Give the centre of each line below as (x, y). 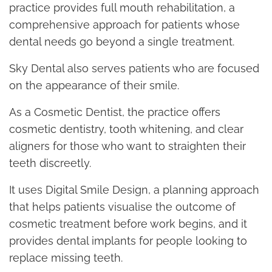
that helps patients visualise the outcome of (122, 206)
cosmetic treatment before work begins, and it (128, 223)
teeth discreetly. (50, 163)
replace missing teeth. (66, 257)
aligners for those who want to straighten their (127, 146)
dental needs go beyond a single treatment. (122, 41)
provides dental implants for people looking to (128, 240)
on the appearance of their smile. (94, 85)
